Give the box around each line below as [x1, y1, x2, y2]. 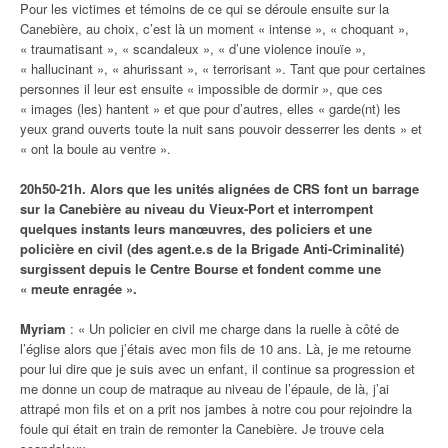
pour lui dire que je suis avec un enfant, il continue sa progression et [20, 358, 415, 378]
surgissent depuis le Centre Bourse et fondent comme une [20, 258, 381, 278]
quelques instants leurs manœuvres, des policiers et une [20, 218, 372, 238]
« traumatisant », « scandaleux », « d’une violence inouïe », [20, 38, 366, 58]
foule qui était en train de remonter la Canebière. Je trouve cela [20, 418, 384, 438]
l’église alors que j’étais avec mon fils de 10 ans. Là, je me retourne [20, 338, 411, 358]
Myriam [20, 318, 66, 338]
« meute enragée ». [20, 278, 137, 298]
